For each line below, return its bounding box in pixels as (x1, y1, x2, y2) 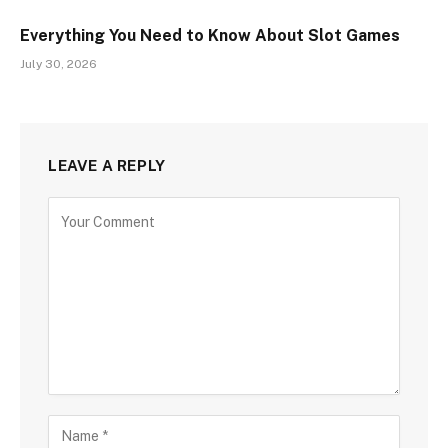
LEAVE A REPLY (48, 157, 166, 175)
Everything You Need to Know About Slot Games (20, 26, 400, 46)
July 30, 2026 (20, 57, 97, 72)
